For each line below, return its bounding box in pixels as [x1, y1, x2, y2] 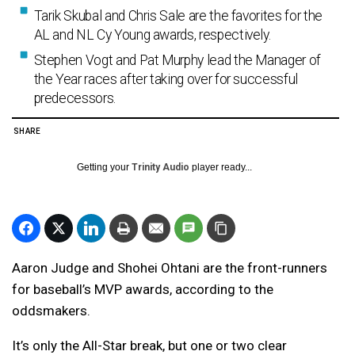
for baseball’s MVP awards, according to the [12, 281, 273, 297]
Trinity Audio [132, 162, 189, 173]
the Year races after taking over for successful [33, 71, 298, 87]
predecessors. [33, 90, 116, 106]
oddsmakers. [12, 303, 90, 319]
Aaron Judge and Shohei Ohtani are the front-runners [12, 260, 327, 276]
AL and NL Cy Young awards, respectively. [33, 27, 271, 43]
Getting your [77, 162, 132, 173]
